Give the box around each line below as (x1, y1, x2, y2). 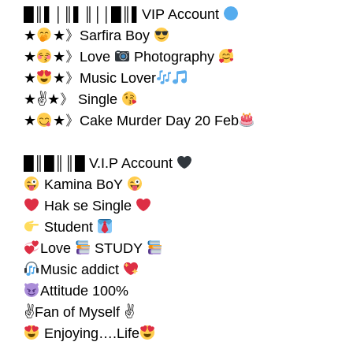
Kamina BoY (39, 176, 127, 192)
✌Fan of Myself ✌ (24, 303, 135, 320)
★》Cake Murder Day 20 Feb (52, 112, 239, 128)
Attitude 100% (39, 282, 128, 299)
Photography (130, 48, 218, 65)
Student (39, 218, 97, 235)
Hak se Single (39, 197, 136, 214)
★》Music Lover (52, 69, 156, 86)
